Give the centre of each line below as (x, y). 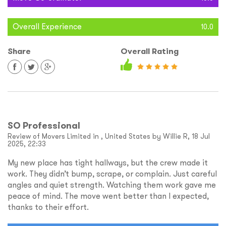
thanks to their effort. (48, 207)
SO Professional (44, 126)
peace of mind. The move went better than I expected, (108, 196)
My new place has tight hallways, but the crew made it (108, 163)
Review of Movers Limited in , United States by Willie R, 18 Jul (109, 136)
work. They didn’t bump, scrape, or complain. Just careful (112, 174)
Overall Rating (150, 51)
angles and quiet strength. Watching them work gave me (112, 185)
